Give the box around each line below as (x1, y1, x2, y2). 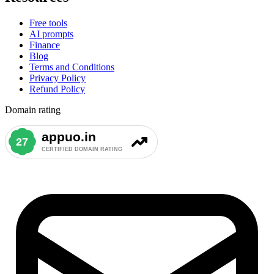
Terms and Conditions (29, 62, 114, 73)
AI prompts (29, 29, 73, 40)
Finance (29, 40, 60, 51)
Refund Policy (29, 84, 85, 95)
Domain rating (5, 105, 61, 116)
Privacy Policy (29, 73, 86, 84)
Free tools (29, 18, 67, 29)
